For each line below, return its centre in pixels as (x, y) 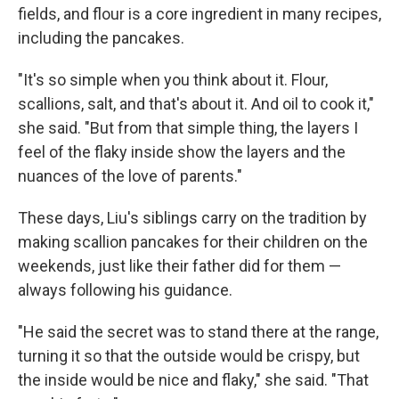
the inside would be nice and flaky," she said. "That (193, 380)
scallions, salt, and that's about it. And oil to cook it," (196, 104)
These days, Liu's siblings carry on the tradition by (192, 218)
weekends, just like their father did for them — (179, 266)
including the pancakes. (101, 38)
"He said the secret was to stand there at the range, (198, 332)
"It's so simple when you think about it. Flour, (173, 80)
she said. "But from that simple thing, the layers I (188, 128)
